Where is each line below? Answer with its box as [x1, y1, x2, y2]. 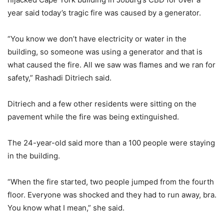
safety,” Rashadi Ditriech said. [7, 72, 111, 82]
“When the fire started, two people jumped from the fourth [7, 176, 214, 186]
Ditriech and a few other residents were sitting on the [7, 98, 196, 108]
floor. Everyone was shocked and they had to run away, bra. [7, 189, 216, 199]
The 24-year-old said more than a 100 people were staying [7, 137, 215, 147]
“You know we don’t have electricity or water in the [7, 33, 186, 43]
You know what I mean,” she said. [7, 202, 124, 212]
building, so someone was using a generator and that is [7, 46, 202, 56]
